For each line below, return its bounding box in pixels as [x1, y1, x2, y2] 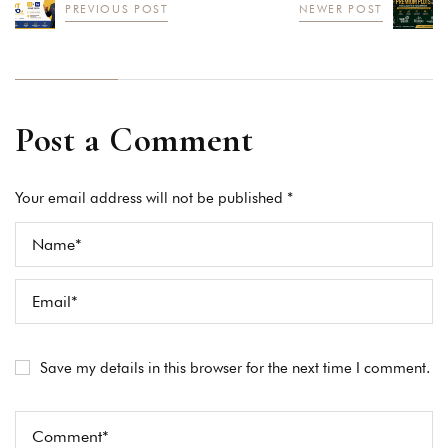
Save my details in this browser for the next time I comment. [40, 359, 430, 378]
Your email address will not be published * [15, 189, 293, 208]
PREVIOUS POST [65, 2, 169, 17]
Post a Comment [15, 119, 254, 162]
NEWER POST [298, 2, 383, 17]
